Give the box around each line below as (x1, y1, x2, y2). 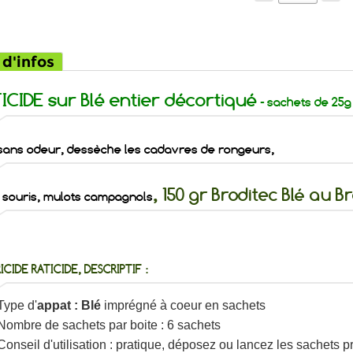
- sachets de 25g (256, 95, 351, 110)
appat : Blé (36, 299, 101, 313)
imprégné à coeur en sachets (100, 299, 266, 313)
